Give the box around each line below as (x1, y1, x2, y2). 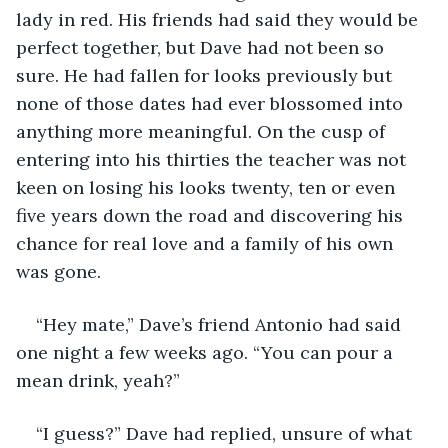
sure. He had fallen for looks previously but (16, 63, 397, 87)
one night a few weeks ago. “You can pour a (16, 340, 398, 364)
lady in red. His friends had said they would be (16, 7, 423, 31)
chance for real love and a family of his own (16, 231, 398, 255)
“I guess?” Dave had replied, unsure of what (36, 421, 417, 445)
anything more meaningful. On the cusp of (16, 119, 390, 143)
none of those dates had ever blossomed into (16, 91, 408, 115)
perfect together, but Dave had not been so (16, 35, 389, 59)
